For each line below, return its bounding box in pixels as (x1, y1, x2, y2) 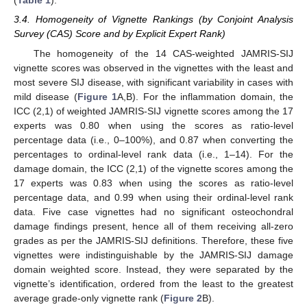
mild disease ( (14, 90, 77, 102)
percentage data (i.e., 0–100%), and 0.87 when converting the (14, 134, 293, 145)
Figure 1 (77, 90, 118, 102)
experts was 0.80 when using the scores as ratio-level (14, 119, 293, 131)
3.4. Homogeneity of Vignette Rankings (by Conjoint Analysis (14, 14, 293, 25)
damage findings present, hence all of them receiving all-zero (14, 220, 293, 232)
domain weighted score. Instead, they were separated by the (14, 263, 293, 275)
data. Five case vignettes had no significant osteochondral (14, 206, 293, 217)
